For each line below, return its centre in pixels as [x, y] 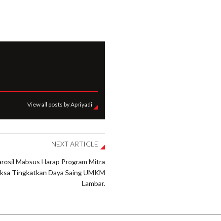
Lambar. [93, 183]
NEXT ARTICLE [74, 144]
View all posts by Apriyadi [59, 104]
